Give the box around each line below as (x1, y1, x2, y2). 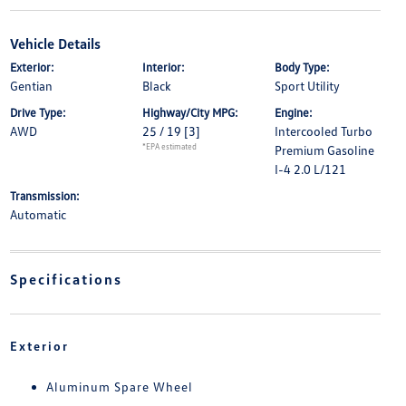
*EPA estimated (141, 141, 197, 152)
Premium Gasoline (275, 142, 375, 159)
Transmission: (9, 188, 80, 204)
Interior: (141, 60, 185, 75)
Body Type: (275, 60, 331, 75)
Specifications (9, 270, 122, 289)
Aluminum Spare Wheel (45, 379, 193, 395)
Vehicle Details (9, 34, 101, 53)
